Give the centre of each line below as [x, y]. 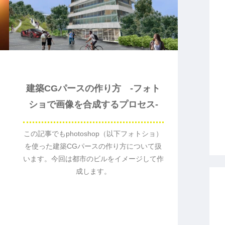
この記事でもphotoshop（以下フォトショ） [93, 133]
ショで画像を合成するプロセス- [93, 105]
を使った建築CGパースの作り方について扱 [93, 146]
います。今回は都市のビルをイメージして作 [93, 158]
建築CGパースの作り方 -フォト [93, 89]
